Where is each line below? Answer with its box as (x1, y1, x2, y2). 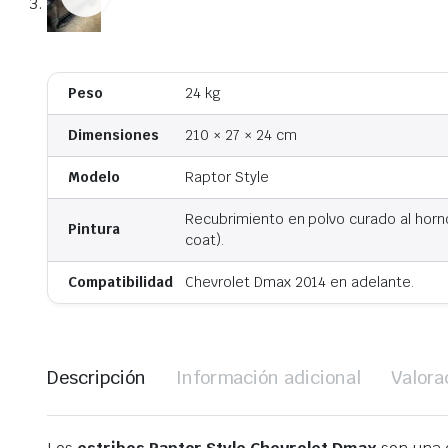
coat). (185, 231, 224, 250)
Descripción (47, 366, 146, 390)
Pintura (68, 220, 120, 239)
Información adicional (175, 366, 362, 390)
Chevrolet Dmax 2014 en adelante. (185, 273, 415, 292)
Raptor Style (185, 168, 269, 187)
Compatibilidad (68, 273, 173, 292)
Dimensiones (68, 126, 159, 145)
